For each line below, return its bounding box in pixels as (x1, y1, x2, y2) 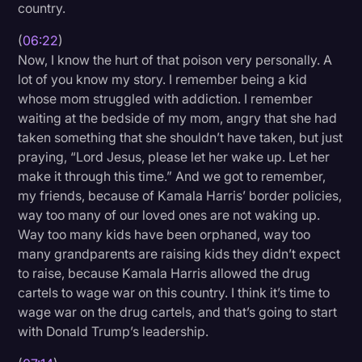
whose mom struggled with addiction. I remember (18, 90, 314, 107)
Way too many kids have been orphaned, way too (18, 226, 311, 243)
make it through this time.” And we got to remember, (18, 168, 326, 185)
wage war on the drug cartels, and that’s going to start (18, 304, 338, 321)
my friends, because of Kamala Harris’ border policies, (18, 187, 343, 204)
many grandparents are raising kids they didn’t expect (18, 246, 341, 263)
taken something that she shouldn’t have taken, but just (18, 129, 343, 146)
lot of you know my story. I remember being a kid (18, 71, 308, 88)
